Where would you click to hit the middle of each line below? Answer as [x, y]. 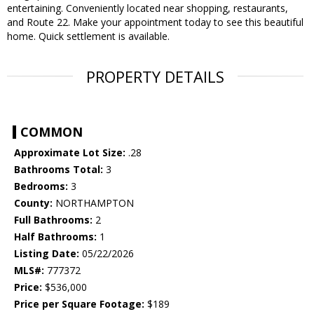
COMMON [52, 132]
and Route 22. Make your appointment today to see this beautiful [155, 22]
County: [33, 203]
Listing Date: [47, 254]
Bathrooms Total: [59, 170]
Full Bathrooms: [53, 220]
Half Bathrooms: [55, 237]
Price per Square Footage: [79, 304]
